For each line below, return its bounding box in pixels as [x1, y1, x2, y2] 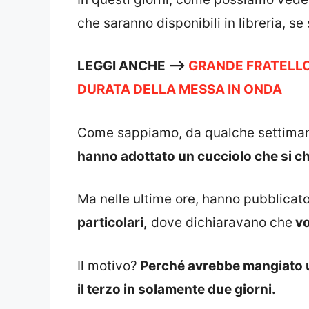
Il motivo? [77, 257, 137, 274]
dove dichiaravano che [148, 215, 292, 231]
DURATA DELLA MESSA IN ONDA [77, 81, 282, 98]
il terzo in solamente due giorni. [77, 281, 276, 297]
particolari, [77, 215, 148, 231]
